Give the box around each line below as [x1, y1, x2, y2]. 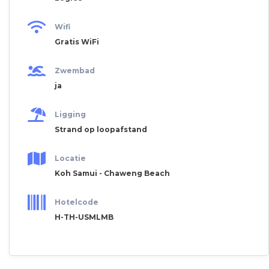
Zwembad [55, 66, 95, 76]
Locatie [55, 154, 86, 163]
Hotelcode [55, 198, 98, 207]
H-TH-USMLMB [55, 212, 113, 222]
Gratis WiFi [55, 37, 99, 46]
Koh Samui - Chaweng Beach [55, 168, 170, 178]
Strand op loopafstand [55, 124, 147, 134]
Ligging [55, 110, 86, 119]
